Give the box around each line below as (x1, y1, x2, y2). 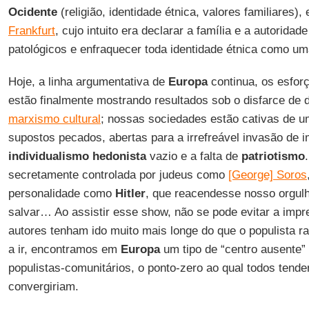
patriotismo (241, 150, 305, 163)
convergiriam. (8, 280, 79, 293)
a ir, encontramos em (8, 243, 121, 256)
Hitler (114, 187, 146, 200)
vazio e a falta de (146, 150, 241, 163)
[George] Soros (228, 168, 307, 181)
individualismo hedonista (8, 150, 146, 163)
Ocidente (8, 6, 57, 19)
